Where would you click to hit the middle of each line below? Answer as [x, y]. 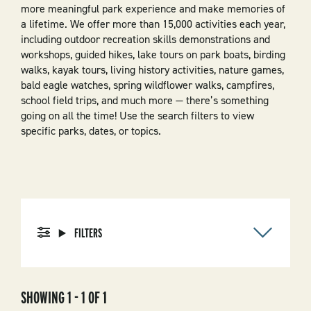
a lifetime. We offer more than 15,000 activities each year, [153, 24]
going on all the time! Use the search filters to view [137, 115]
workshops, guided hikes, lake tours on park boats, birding [153, 54]
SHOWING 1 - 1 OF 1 [64, 297]
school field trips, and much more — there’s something [144, 100]
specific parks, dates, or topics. [91, 131]
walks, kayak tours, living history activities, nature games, [152, 69]
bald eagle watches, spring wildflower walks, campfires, [147, 85]
